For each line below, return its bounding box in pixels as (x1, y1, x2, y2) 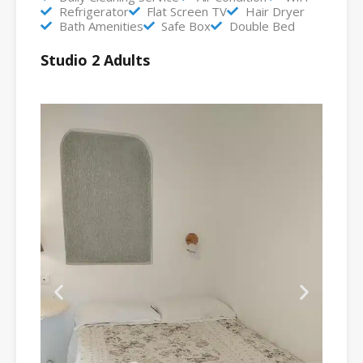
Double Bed (228, 18, 295, 35)
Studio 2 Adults (41, 50, 150, 70)
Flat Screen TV (147, 3, 227, 20)
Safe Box (161, 18, 211, 35)
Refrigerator (58, 3, 129, 20)
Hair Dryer (245, 3, 305, 20)
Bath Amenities (58, 18, 143, 35)
